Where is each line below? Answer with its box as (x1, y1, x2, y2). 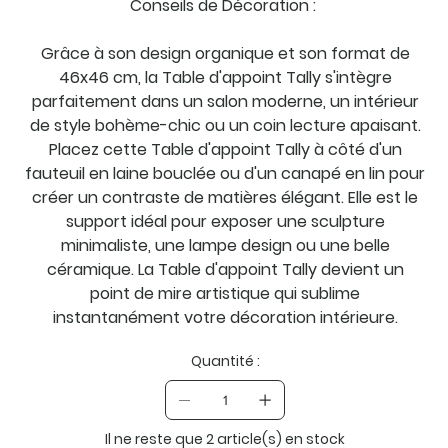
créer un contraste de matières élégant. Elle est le (32, 185, 419, 209)
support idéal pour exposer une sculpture (65, 209, 385, 233)
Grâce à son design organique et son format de (40, 41, 410, 65)
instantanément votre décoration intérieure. (52, 305, 398, 329)
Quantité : (190, 350, 260, 371)
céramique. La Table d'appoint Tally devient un (46, 257, 404, 281)
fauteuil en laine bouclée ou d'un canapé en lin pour (25, 161, 426, 185)
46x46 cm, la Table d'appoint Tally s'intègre (58, 65, 392, 89)
